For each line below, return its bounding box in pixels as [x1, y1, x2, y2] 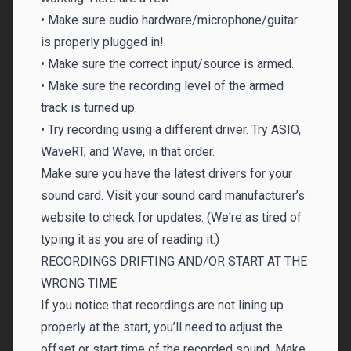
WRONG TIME [41, 276, 117, 291]
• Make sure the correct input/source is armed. [41, 56, 294, 71]
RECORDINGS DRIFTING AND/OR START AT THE [41, 254, 307, 269]
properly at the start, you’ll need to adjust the [41, 320, 283, 335]
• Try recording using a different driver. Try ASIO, [41, 122, 301, 137]
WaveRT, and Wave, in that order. [41, 144, 215, 159]
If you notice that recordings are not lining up [41, 298, 284, 313]
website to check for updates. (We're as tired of [41, 210, 302, 225]
